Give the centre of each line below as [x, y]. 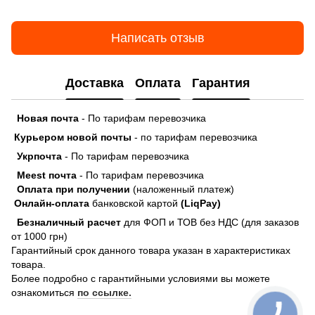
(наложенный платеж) [182, 189]
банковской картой [135, 204]
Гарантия [221, 83]
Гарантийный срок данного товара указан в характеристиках [151, 251]
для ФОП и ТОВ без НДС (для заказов [211, 223]
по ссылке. [104, 293]
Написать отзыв [157, 38]
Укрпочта [37, 156]
